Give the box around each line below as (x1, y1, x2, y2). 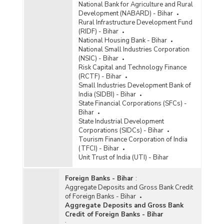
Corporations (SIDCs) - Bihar (78, 125, 163, 135)
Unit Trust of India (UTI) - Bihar (78, 152, 168, 162)
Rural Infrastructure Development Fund (78, 17, 192, 27)
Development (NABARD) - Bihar (78, 8, 173, 18)
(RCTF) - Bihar (78, 71, 121, 81)
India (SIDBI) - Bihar (78, 89, 136, 99)
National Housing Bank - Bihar (78, 35, 167, 45)
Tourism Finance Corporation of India (78, 134, 187, 144)
